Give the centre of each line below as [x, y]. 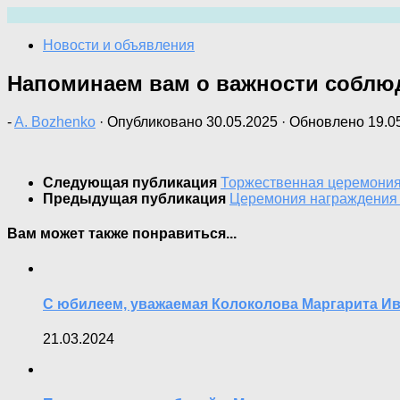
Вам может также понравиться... [122, 234]
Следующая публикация [132, 182]
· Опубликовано [153, 121]
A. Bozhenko [55, 121]
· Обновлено [323, 121]
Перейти [35, 14]
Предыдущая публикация [136, 198]
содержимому [52, 46]
